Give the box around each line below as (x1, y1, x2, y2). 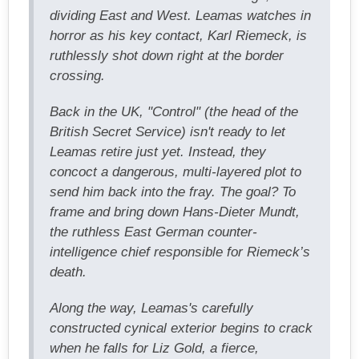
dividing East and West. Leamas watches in (50, 7, 311, 23)
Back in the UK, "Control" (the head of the (50, 103, 298, 119)
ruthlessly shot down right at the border (50, 47, 284, 63)
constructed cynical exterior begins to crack (50, 320, 313, 336)
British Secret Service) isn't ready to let (50, 123, 285, 139)
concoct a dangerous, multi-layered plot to (50, 163, 301, 179)
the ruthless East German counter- (50, 224, 257, 240)
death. (50, 264, 87, 280)
